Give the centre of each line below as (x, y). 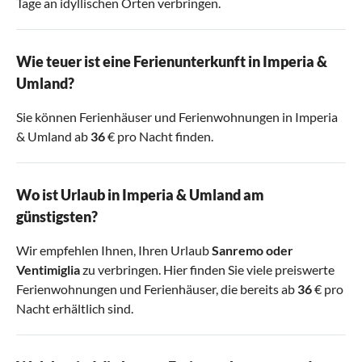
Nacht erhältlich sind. (75, 309)
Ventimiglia (48, 270)
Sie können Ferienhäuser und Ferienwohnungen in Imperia (177, 117)
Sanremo (238, 250)
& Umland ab (53, 137)
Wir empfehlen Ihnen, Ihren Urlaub (114, 250)
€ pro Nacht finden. (159, 137)
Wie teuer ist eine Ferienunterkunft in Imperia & (172, 62)
